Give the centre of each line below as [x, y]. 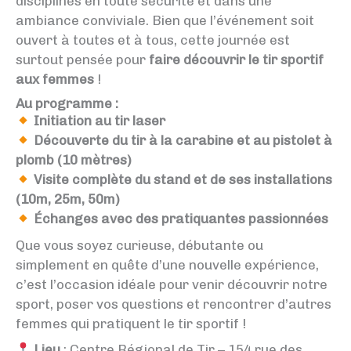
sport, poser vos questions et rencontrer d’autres [174, 304]
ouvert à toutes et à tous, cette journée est [153, 40]
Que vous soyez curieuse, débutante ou [139, 245]
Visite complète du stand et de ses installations [183, 179]
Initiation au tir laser [100, 121]
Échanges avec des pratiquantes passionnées [181, 219]
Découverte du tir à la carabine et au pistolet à [183, 140]
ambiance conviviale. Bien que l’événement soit [165, 20]
